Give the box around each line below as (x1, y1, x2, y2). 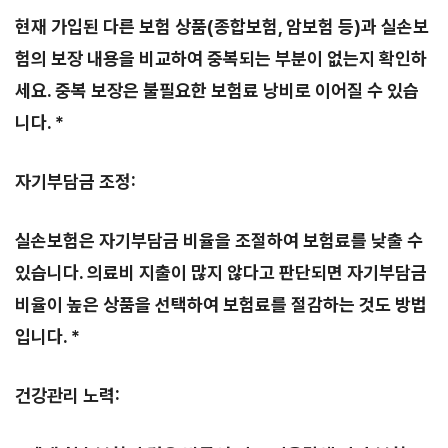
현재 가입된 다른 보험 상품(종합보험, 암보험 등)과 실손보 (15, 16, 429, 37)
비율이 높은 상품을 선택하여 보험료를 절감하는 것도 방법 (15, 294, 427, 315)
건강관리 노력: (15, 385, 120, 406)
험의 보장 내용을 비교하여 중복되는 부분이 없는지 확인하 (15, 48, 427, 69)
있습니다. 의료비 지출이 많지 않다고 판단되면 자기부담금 (15, 262, 427, 283)
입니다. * (15, 326, 80, 347)
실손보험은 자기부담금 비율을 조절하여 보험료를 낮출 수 (15, 230, 423, 251)
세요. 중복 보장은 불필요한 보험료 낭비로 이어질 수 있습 (15, 80, 419, 101)
